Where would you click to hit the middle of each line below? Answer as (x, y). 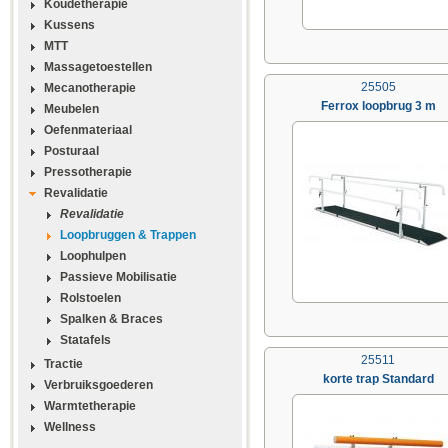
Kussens (69, 24)
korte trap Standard (378, 378)
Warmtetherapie (90, 405)
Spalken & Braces (111, 318)
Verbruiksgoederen (98, 384)
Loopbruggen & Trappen (128, 234)
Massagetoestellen (98, 66)
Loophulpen (93, 255)
